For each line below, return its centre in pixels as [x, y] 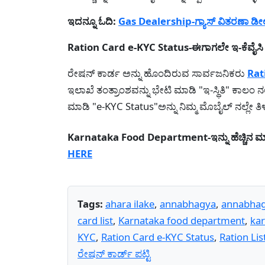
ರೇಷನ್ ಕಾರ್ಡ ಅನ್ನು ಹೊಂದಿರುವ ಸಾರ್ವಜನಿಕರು [157, 73]
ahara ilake [130, 203]
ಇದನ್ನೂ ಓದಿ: [93, 21]
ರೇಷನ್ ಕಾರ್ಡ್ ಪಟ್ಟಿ [114, 253]
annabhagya [188, 203]
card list [95, 220]
